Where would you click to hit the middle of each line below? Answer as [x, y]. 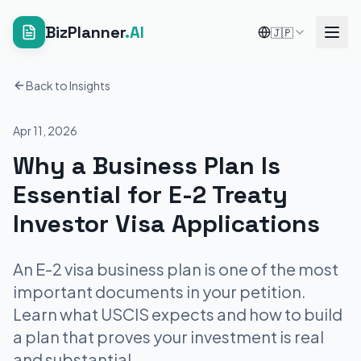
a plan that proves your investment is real [168, 336]
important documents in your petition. [160, 291]
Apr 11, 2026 [45, 131]
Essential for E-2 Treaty [150, 195]
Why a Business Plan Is [147, 166]
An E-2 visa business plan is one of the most [176, 269]
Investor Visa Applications [166, 224]
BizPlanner [85, 32]
